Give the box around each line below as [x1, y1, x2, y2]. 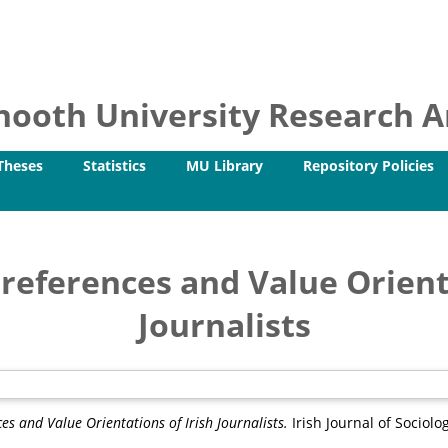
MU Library [186, 156, 263, 175]
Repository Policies [303, 156, 434, 175]
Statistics [83, 156, 146, 175]
